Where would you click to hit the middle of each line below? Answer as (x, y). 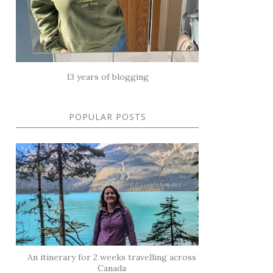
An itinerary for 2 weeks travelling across (112, 257)
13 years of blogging (107, 76)
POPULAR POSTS (107, 116)
